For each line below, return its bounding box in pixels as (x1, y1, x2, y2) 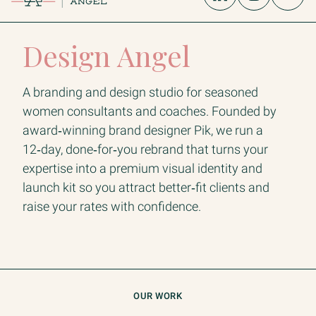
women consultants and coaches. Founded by (23, 103, 276, 119)
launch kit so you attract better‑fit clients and (23, 179, 269, 195)
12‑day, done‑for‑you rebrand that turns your (23, 141, 268, 157)
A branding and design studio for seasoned (23, 84, 258, 99)
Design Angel (23, 36, 190, 74)
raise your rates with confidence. (23, 198, 201, 214)
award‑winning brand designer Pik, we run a (23, 122, 263, 138)
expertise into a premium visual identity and (23, 160, 262, 176)
